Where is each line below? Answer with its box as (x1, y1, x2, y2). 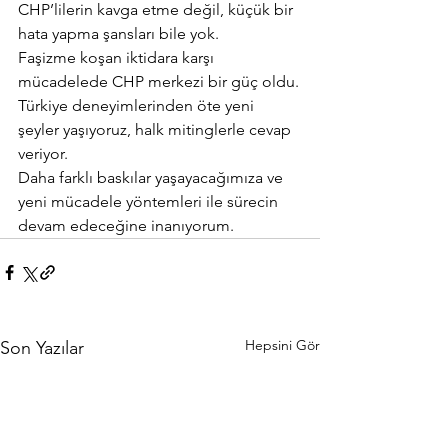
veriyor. (18, 144, 68, 163)
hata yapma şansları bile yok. (18, 24, 219, 43)
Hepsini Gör (245, 336, 320, 354)
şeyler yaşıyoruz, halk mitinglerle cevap (18, 120, 295, 139)
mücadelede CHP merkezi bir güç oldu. (18, 72, 299, 91)
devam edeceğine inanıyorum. (18, 216, 234, 235)
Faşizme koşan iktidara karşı (18, 48, 218, 67)
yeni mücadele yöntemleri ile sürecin (18, 192, 282, 211)
